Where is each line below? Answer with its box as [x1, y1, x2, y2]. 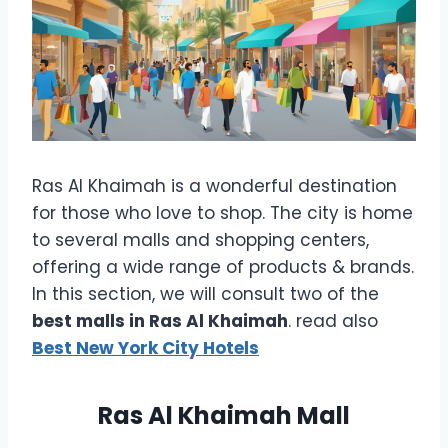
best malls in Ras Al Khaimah [32, 308, 288, 333]
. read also [288, 308, 378, 333]
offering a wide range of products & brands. [32, 254, 414, 279]
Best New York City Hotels [32, 335, 259, 360]
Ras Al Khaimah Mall [98, 398, 350, 432]
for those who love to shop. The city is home [32, 200, 413, 225]
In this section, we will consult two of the [32, 281, 379, 306]
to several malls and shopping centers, [32, 227, 369, 252]
